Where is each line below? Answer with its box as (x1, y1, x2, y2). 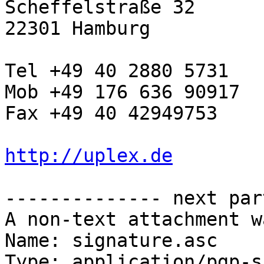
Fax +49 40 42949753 (5, 103, 217, 124)
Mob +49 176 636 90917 (5, 81, 240, 103)
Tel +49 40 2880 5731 (5, 60, 229, 82)
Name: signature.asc (5, 230, 217, 252)
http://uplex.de (5, 145, 173, 167)
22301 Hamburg (5, 18, 150, 39)
